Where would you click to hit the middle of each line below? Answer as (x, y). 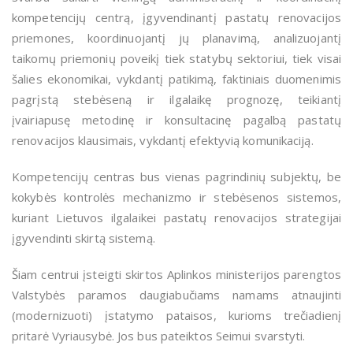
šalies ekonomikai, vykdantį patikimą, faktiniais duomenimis (176, 79)
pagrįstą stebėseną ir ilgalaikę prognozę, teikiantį (176, 100)
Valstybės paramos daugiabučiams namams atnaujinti (176, 295)
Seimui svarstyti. (260, 336)
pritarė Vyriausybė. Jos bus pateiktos (114, 336)
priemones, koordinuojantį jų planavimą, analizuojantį (176, 38)
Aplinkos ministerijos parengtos (254, 275)
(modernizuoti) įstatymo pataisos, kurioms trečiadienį (176, 316)
